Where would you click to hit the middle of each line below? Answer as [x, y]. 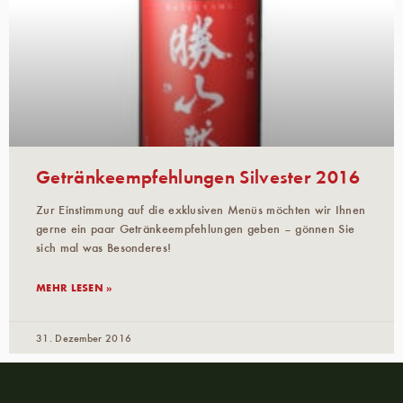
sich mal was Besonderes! [104, 247]
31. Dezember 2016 [84, 337]
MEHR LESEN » [74, 287]
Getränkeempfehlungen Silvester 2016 [198, 175]
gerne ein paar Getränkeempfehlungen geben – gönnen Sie [196, 228]
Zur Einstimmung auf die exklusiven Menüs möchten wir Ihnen [201, 209]
